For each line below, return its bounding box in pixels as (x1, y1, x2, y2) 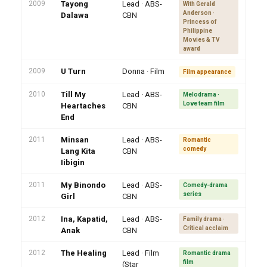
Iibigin (61, 158, 85, 167)
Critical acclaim (183, 225, 228, 232)
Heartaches (61, 101, 105, 111)
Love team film (183, 100, 225, 107)
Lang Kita (61, 147, 95, 156)
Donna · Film (122, 67, 164, 76)
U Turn (61, 67, 86, 76)
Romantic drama (183, 250, 231, 257)
